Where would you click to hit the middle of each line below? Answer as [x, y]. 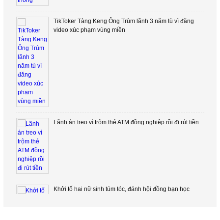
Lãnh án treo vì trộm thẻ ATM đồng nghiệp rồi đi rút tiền [126, 122]
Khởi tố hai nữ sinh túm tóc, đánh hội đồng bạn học [121, 189]
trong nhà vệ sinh [76, 198]
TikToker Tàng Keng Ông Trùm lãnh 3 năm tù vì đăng [124, 21]
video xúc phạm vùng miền [89, 30]
